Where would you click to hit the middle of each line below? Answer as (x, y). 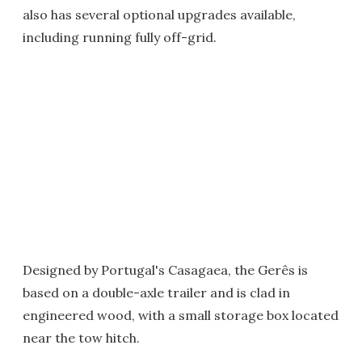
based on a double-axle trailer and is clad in (156, 293)
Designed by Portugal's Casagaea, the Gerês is (165, 270)
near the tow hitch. (81, 338)
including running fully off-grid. (120, 37)
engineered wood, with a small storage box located (181, 315)
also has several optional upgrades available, (159, 15)
